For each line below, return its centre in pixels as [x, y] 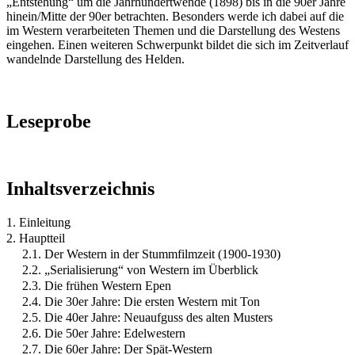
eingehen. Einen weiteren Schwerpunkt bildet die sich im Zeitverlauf [177, 44]
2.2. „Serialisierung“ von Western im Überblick [140, 269]
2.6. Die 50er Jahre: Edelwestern [104, 333]
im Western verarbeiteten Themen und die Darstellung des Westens [173, 30]
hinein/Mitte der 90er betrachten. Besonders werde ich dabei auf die [175, 16]
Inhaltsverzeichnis [80, 188]
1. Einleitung [38, 222]
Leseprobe [49, 121]
